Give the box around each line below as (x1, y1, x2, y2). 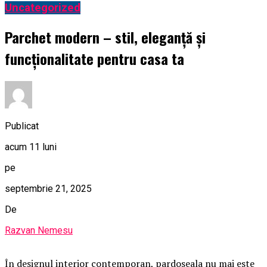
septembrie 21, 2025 (5, 182, 92, 194)
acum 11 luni (5, 141, 57, 153)
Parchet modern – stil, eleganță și (5, 26, 206, 48)
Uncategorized (5, 1, 80, 15)
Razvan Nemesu (5, 224, 73, 236)
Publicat (5, 120, 39, 132)
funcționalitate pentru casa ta (5, 48, 184, 70)
